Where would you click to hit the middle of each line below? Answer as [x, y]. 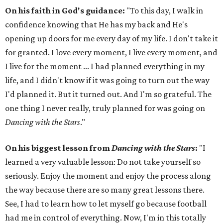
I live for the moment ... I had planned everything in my [105, 66]
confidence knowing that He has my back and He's [96, 25]
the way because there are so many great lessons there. [105, 190]
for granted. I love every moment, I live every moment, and [111, 53]
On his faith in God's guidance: [65, 11]
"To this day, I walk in [164, 11]
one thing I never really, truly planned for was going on [105, 108]
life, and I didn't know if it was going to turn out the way [107, 80]
